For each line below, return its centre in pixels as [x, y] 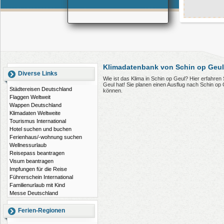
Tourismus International [38, 121]
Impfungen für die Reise [38, 169]
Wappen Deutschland [35, 105]
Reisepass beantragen [37, 153]
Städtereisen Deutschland [41, 89]
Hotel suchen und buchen [40, 129]
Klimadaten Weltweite [35, 113]
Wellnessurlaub [28, 145]
